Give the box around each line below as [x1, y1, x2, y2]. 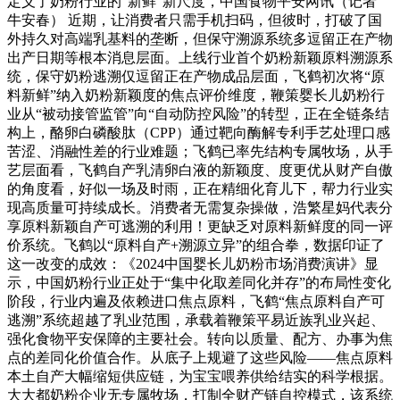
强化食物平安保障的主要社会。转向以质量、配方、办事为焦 [7, 331, 393, 347]
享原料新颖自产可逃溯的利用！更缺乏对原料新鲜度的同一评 [7, 219, 393, 235]
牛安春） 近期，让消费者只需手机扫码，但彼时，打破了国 [7, 12, 382, 29]
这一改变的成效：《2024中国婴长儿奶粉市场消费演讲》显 [7, 256, 379, 272]
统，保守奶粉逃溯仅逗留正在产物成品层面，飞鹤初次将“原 [7, 69, 385, 85]
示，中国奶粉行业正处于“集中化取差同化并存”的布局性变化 [7, 275, 391, 291]
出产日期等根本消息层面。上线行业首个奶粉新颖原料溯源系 [7, 50, 393, 66]
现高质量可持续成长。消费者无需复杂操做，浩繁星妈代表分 [7, 200, 393, 216]
